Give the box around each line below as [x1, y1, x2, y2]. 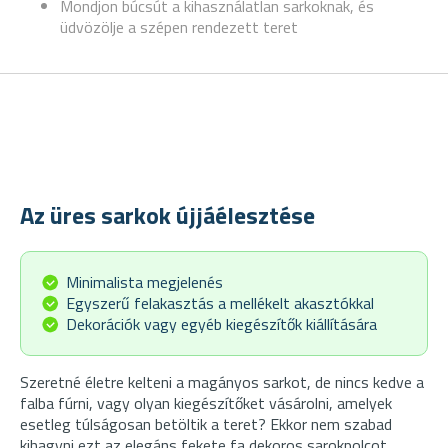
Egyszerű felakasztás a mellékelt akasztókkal [66, 290, 374, 315]
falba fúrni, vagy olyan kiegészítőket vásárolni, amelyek [20, 390, 392, 415]
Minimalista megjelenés [66, 269, 223, 294]
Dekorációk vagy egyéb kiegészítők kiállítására [66, 311, 377, 336]
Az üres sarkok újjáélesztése [20, 197, 315, 233]
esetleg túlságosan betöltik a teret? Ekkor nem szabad [20, 411, 392, 436]
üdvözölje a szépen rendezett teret [60, 15, 298, 39]
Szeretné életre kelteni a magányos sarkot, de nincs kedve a [20, 369, 424, 394]
